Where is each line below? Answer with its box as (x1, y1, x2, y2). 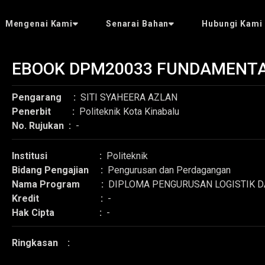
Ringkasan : (12, 237, 77, 248)
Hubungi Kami (202, 19, 263, 28)
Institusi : (12, 150, 106, 161)
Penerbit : (12, 106, 79, 117)
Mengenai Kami (5, 19, 73, 28)
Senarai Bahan (105, 19, 169, 28)
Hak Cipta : (12, 207, 106, 218)
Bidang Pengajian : (12, 164, 108, 176)
